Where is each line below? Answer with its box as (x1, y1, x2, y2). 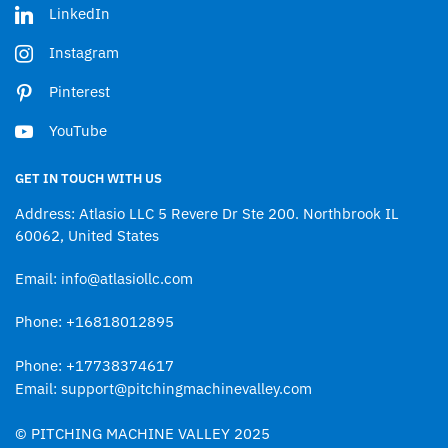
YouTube (49, 120, 107, 140)
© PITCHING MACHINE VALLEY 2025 (15, 423, 270, 443)
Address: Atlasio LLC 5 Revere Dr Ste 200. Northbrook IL (15, 203, 399, 223)
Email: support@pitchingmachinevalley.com (15, 379, 312, 399)
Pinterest (49, 81, 110, 101)
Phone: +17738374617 (15, 356, 174, 376)
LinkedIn (49, 3, 110, 23)
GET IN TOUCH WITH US (15, 169, 162, 187)
